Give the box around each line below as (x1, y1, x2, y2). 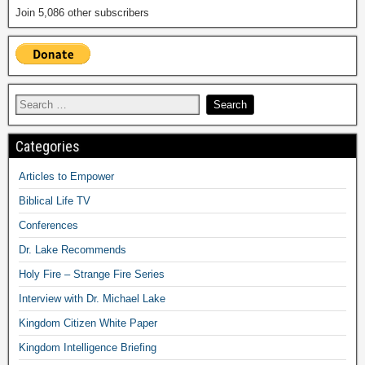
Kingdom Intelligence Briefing (19, 341, 156, 354)
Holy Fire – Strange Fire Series (19, 267, 165, 280)
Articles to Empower (19, 169, 114, 182)
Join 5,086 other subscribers (15, 6, 149, 19)
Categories (15, 137, 80, 155)
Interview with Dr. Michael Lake (19, 292, 165, 305)
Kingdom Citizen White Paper (19, 316, 157, 329)
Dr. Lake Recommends (19, 243, 126, 256)
